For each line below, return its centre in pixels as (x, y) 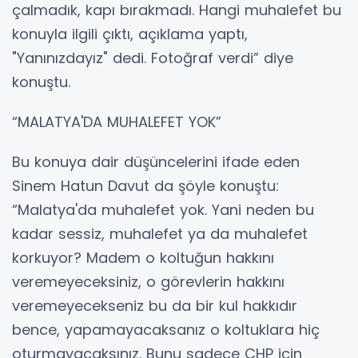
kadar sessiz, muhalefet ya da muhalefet (160, 233)
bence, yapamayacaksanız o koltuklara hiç (166, 329)
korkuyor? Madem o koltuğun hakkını (143, 257)
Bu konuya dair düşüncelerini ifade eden (156, 161)
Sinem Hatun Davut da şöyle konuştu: (145, 185)
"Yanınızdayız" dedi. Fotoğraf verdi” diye (153, 58)
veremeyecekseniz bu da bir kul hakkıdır (155, 305)
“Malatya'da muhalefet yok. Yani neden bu (163, 209)
